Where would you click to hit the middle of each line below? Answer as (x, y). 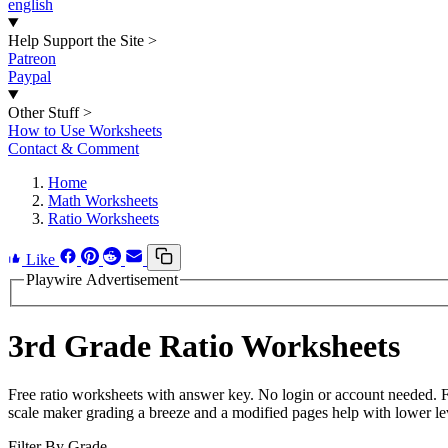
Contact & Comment (73, 148)
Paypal (29, 76)
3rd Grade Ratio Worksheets (204, 346)
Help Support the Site (76, 40)
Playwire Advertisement (102, 279)
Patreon (32, 58)
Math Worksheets (103, 200)
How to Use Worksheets (85, 130)
